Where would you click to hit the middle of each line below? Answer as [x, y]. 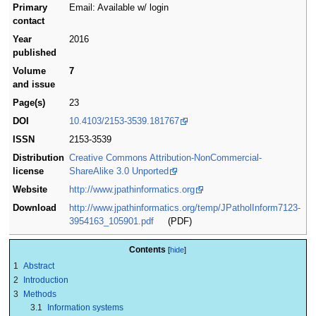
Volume [30, 72]
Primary [30, 8]
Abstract [38, 266]
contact [29, 22]
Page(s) [29, 103]
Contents [148, 250]
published [35, 53]
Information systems [85, 308]
